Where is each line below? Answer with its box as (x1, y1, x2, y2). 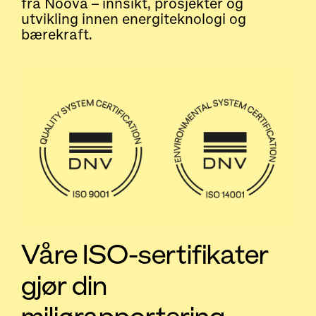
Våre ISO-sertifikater (21, 238, 269, 272)
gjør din (21, 269, 107, 303)
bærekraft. (21, 26, 92, 44)
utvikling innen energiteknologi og (21, 11, 246, 29)
